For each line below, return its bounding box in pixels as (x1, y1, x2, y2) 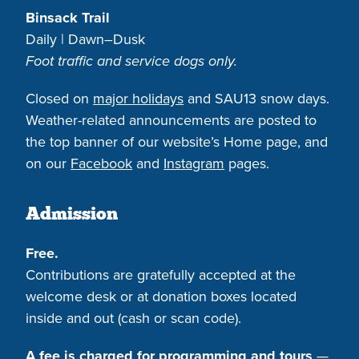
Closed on (26, 88, 94, 110)
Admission (26, 203, 119, 227)
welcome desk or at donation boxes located (26, 286, 297, 308)
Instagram (163, 153, 225, 175)
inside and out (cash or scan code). (26, 308, 242, 329)
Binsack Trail (26, 7, 111, 29)
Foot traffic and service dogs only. (26, 50, 238, 72)
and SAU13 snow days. (184, 88, 330, 110)
